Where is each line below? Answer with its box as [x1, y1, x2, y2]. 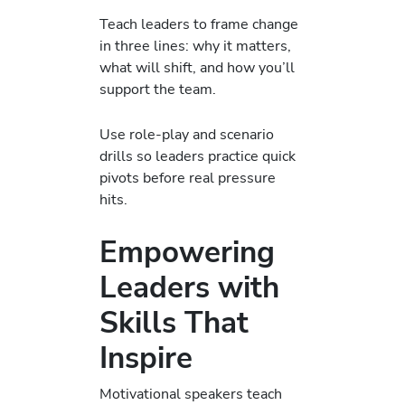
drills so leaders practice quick [99, 146, 296, 167]
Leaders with [99, 267, 279, 308]
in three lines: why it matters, [99, 35, 291, 57]
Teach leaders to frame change [99, 14, 298, 35]
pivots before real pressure [99, 167, 276, 189]
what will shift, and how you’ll [99, 57, 295, 79]
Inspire [99, 337, 193, 379]
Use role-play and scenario [99, 124, 274, 146]
